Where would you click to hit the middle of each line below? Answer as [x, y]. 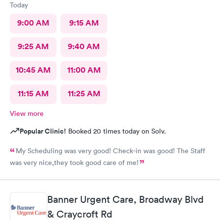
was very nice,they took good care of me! [74, 163]
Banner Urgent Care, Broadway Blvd [125, 199]
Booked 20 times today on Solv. [116, 131]
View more [27, 113]
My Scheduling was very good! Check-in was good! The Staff [110, 151]
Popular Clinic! [43, 131]
